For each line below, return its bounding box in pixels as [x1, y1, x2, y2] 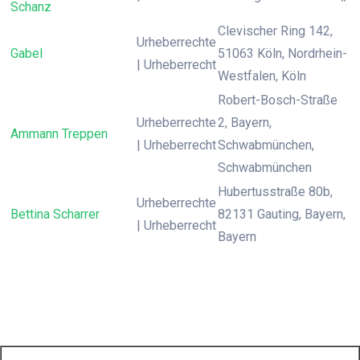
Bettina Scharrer [10, 207, 100, 222]
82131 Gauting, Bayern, [218, 207, 346, 222]
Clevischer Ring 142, [218, 23, 333, 39]
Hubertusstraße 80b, [218, 184, 333, 199]
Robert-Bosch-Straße [218, 92, 337, 108]
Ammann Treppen [10, 126, 108, 141]
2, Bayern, [218, 115, 272, 130]
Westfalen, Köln [218, 68, 306, 84]
